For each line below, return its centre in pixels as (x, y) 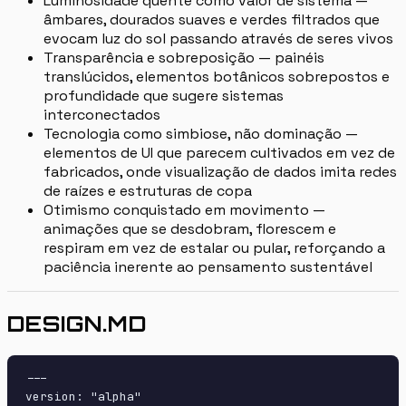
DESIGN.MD (77, 324)
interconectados (102, 115)
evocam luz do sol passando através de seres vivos (218, 39)
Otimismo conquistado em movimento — (184, 210)
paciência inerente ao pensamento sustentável (208, 267)
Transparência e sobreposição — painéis (184, 58)
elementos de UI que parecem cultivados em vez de (219, 153)
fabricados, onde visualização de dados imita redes (220, 172)
